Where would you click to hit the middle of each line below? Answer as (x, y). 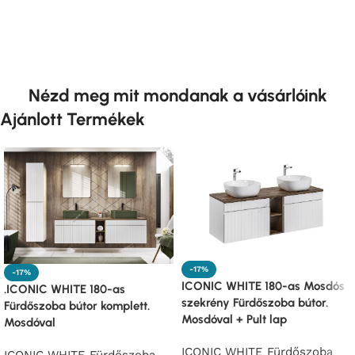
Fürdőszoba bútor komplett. (77, 306)
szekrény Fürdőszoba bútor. (255, 302)
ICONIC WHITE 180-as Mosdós (263, 286)
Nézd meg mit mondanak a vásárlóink (177, 95)
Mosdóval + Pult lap (234, 319)
